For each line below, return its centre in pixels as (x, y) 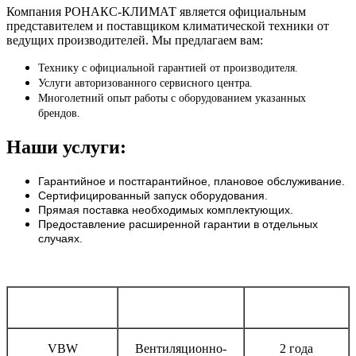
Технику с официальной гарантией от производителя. (168, 68)
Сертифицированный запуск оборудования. (153, 195)
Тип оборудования (181, 307)
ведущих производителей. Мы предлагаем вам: (135, 41)
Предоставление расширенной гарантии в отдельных (178, 224)
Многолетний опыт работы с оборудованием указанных (172, 99)
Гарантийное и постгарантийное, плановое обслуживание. (192, 181)
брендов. (59, 114)
